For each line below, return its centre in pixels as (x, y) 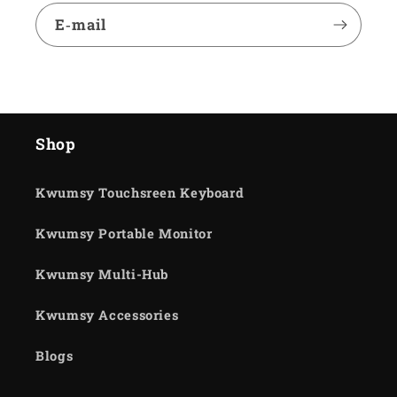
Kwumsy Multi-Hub (102, 275)
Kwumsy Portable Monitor (124, 234)
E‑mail (81, 24)
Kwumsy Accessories (107, 315)
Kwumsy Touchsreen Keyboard (140, 193)
